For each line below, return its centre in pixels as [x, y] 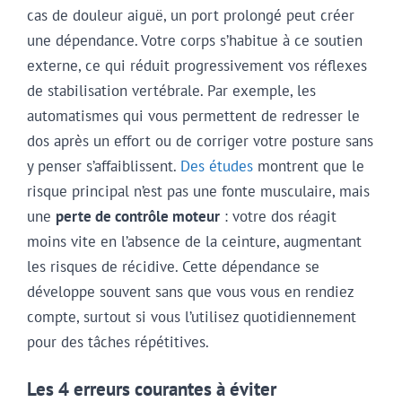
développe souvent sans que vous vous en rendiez [190, 291]
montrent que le [309, 166]
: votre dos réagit [278, 216]
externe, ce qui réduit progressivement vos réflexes [197, 65]
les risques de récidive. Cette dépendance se [173, 266]
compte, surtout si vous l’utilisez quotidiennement [192, 316]
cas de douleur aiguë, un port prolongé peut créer [191, 15]
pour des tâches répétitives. [118, 341]
